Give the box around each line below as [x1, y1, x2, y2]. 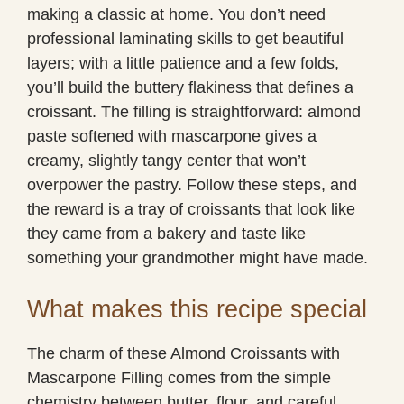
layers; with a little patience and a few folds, [27, 53, 339, 72]
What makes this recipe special [27, 295, 367, 323]
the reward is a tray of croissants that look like [27, 199, 355, 218]
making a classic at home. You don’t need [27, 5, 326, 23]
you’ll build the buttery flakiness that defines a [27, 78, 353, 96]
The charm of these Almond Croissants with [27, 344, 340, 363]
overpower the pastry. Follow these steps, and [27, 175, 357, 194]
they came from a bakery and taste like [27, 224, 306, 243]
